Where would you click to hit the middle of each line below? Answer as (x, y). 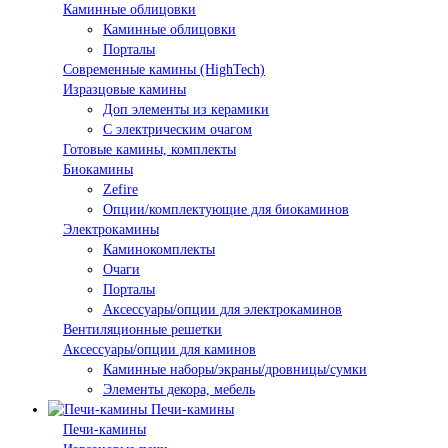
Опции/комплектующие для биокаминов (226, 209)
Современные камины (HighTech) (164, 69)
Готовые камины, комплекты (149, 149)
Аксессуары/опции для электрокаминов (222, 309)
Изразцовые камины (124, 89)
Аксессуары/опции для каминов (159, 349)
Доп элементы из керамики (186, 109)
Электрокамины (111, 229)
